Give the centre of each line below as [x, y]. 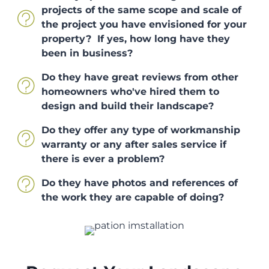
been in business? [87, 53]
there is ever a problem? [103, 159]
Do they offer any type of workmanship [141, 130]
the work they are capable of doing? [133, 197]
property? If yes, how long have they [136, 39]
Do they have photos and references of [140, 183]
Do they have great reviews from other [140, 77]
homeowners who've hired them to [130, 92]
